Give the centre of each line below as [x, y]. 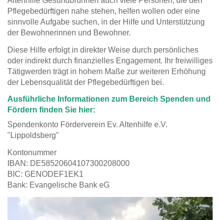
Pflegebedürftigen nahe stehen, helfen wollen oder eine [104, 11]
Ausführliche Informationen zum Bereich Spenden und [109, 99]
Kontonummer [32, 153]
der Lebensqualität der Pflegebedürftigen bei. [86, 82]
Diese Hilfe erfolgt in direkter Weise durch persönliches [103, 50]
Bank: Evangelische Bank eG [58, 185]
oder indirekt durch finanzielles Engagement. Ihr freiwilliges [110, 60]
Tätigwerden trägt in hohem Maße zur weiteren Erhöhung [107, 71]
